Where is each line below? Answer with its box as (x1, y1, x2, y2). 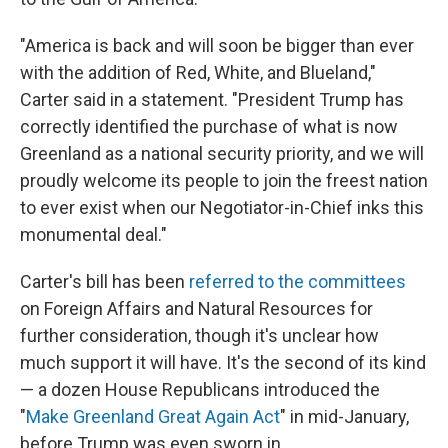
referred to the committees (189, 271, 406, 292)
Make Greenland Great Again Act (26, 406, 280, 427)
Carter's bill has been (20, 271, 189, 292)
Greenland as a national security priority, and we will (20, 143, 424, 164)
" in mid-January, (280, 406, 409, 427)
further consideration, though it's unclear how (20, 325, 379, 346)
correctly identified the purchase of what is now (20, 116, 398, 137)
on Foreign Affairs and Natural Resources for (20, 298, 373, 319)
